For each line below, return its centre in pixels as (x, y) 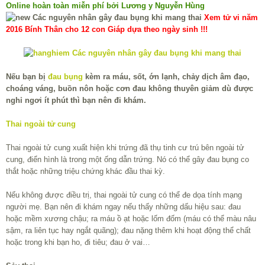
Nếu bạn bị (27, 77)
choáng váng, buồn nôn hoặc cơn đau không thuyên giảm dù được (130, 89)
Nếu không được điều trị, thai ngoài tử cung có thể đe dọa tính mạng (124, 195)
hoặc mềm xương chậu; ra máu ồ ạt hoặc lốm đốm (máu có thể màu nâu (131, 219)
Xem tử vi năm (231, 18)
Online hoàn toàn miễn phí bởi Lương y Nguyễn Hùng (105, 6)
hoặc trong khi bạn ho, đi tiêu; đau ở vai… (78, 243)
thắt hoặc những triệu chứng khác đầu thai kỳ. (85, 172)
